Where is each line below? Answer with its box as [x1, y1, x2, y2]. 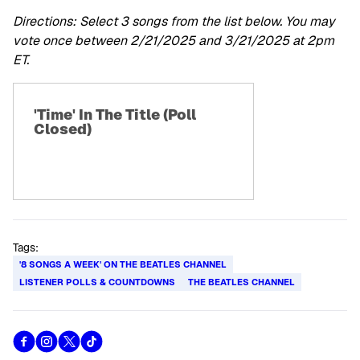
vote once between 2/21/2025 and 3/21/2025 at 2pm [13, 32, 334, 49]
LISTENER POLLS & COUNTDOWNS [19, 276, 175, 288]
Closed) [34, 120, 92, 138]
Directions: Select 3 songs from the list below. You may [13, 13, 335, 30]
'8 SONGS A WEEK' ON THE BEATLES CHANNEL [19, 259, 227, 270]
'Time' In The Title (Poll [34, 105, 196, 124]
